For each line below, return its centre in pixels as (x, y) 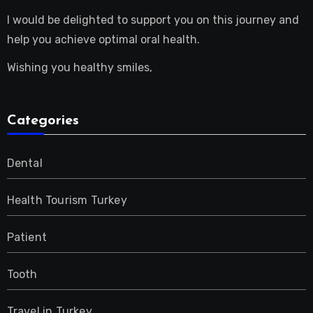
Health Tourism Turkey (67, 201)
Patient (27, 238)
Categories (43, 121)
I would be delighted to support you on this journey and (153, 20)
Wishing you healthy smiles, (79, 68)
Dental (24, 163)
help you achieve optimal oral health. (103, 39)
